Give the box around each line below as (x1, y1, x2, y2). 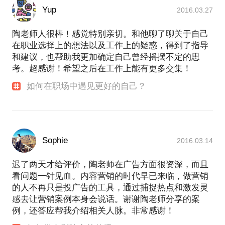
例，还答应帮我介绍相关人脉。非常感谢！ (12, 206, 174, 216)
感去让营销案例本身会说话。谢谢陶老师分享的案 (12, 194, 200, 204)
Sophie (42, 136, 68, 146)
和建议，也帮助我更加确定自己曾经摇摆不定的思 (12, 52, 200, 62)
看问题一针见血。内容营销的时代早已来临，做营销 (12, 171, 208, 181)
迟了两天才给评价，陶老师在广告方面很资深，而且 (12, 160, 208, 170)
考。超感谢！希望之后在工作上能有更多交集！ (12, 64, 191, 74)
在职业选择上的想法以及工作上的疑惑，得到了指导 (12, 41, 208, 51)
